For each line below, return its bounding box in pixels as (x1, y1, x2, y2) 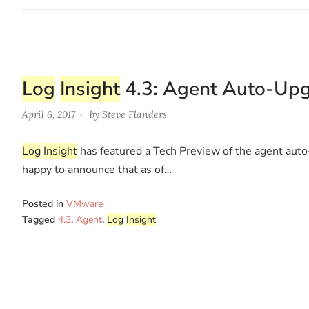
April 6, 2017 (22, 108, 75, 121)
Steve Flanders (102, 108, 167, 121)
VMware (66, 197, 103, 210)
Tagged (22, 212, 58, 226)
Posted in (22, 197, 66, 210)
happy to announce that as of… (22, 161, 172, 177)
